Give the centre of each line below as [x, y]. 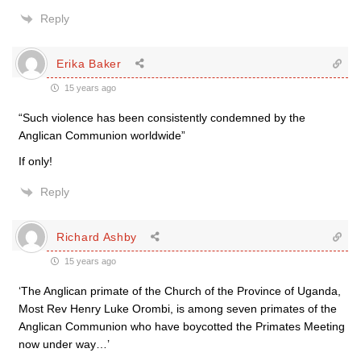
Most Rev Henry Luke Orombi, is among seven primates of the [178, 309]
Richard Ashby [97, 237]
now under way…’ [64, 344]
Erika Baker [89, 63]
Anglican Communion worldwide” [102, 135]
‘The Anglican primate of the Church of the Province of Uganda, [180, 291]
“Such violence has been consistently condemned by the [162, 118]
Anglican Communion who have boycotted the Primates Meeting [182, 326]
